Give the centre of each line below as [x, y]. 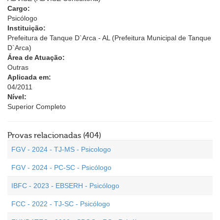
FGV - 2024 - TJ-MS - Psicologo [61, 149]
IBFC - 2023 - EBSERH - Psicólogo [65, 186]
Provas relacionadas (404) [54, 136]
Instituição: [27, 28]
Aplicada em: [29, 77]
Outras [18, 67]
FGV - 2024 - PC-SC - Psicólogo [61, 167]
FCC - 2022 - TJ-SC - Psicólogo [61, 204]
